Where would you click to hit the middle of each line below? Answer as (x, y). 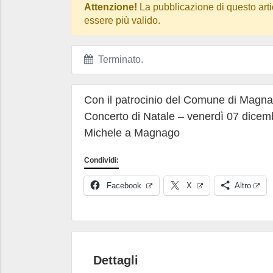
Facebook (124, 186)
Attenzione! (111, 7)
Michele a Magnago (132, 133)
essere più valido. (122, 20)
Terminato (117, 59)
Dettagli (116, 261)
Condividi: (101, 160)
